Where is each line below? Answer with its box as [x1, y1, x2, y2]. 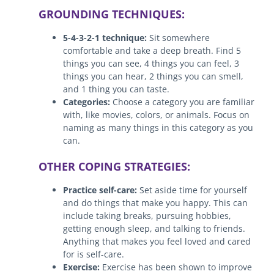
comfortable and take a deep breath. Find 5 [62, 44, 241, 56]
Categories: [62, 95, 110, 108]
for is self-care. [62, 248, 124, 260]
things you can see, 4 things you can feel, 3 [62, 57, 239, 69]
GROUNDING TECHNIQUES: [38, 6, 185, 21]
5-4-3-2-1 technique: [62, 31, 149, 43]
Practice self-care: [62, 183, 137, 196]
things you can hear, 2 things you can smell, [62, 70, 243, 82]
